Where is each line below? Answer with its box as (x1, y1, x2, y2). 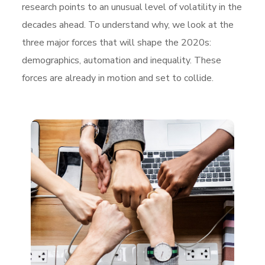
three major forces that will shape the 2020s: (22, 36, 212, 49)
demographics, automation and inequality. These (22, 54, 222, 67)
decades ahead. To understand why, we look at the (22, 18, 234, 31)
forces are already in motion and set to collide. (22, 72, 214, 85)
